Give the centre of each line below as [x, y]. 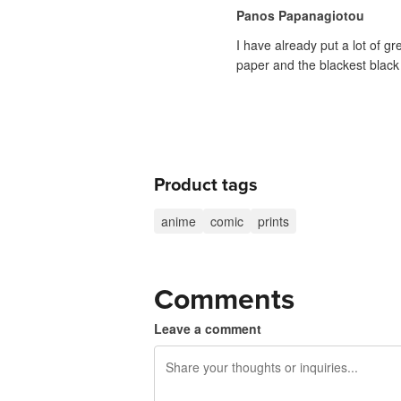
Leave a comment [208, 329]
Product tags [206, 186]
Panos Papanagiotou [300, 16]
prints [273, 222]
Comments [224, 300]
